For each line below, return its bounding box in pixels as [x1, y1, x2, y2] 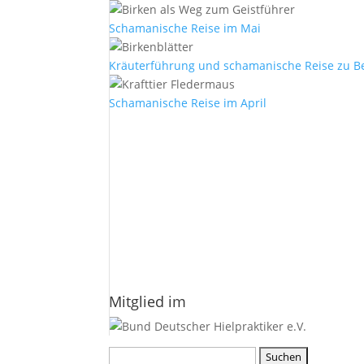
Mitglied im [109, 292, 187, 311]
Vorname [109, 187, 161, 202]
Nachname [109, 223, 170, 238]
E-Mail [109, 151, 147, 167]
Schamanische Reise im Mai [109, 20, 262, 36]
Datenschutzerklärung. [231, 258, 356, 274]
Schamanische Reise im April [109, 95, 267, 110]
